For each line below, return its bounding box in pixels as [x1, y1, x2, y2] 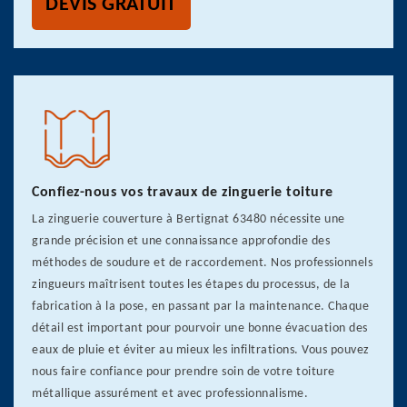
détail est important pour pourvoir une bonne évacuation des [32, 322, 368, 335]
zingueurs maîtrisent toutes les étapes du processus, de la [32, 278, 350, 292]
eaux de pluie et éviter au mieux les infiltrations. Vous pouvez [32, 343, 370, 357]
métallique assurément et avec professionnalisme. [32, 387, 308, 401]
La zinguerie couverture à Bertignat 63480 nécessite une [32, 213, 345, 226]
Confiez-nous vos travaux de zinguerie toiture [32, 185, 333, 200]
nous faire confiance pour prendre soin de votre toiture [32, 365, 335, 379]
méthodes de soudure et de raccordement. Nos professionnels [32, 256, 372, 270]
